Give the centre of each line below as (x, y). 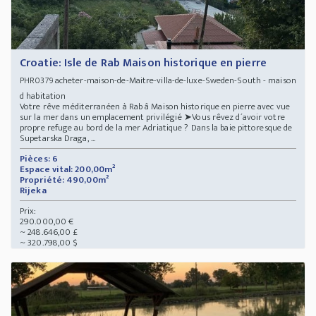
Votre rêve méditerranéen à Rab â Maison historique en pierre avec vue (155, 106)
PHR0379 (36, 80)
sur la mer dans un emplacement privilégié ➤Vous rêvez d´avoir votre (152, 117)
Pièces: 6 (39, 158)
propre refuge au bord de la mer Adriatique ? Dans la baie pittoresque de (156, 127)
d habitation (45, 96)
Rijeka (34, 190)
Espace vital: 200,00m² (68, 169)
